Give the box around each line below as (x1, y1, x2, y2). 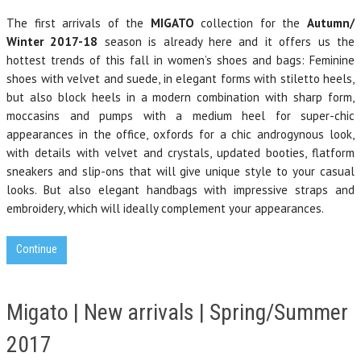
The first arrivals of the (6, 15, 151, 31)
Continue (16, 243, 57, 255)
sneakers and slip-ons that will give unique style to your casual (6, 164, 355, 179)
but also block (6, 89, 92, 105)
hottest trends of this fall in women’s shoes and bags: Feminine (6, 52, 355, 68)
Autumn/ (307, 15, 355, 31)
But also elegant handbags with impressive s (43, 182, 301, 197)
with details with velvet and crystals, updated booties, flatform (6, 145, 355, 160)
